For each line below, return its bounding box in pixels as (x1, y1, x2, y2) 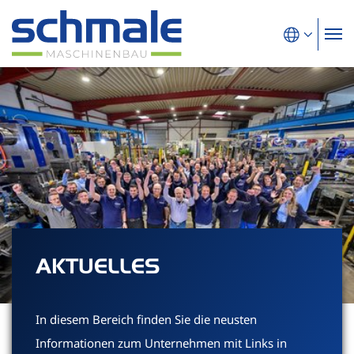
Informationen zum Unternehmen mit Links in (36, 335, 287, 352)
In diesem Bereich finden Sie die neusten (36, 311, 257, 328)
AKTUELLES (36, 254, 160, 279)
